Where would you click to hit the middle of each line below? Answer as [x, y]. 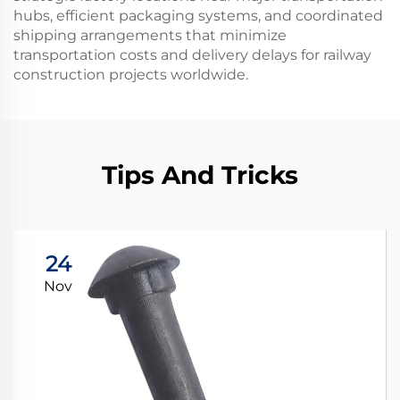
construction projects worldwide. [131, 75]
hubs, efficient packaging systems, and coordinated [198, 16]
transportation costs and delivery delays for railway [192, 55]
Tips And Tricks [200, 175]
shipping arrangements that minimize [150, 35]
